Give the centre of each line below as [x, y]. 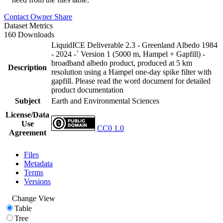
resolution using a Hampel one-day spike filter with [131, 72]
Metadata [38, 163]
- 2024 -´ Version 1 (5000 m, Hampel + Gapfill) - [128, 54]
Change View [34, 198]
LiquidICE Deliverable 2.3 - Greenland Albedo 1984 [134, 45]
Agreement [27, 132]
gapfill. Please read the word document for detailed [131, 81]
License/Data [27, 114]
